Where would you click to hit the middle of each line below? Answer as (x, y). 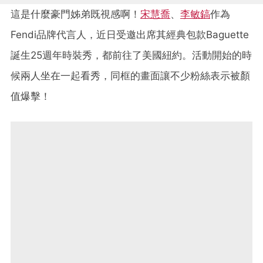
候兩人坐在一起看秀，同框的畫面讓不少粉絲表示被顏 (130, 75)
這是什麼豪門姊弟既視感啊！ (75, 14)
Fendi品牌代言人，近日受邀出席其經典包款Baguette (130, 34)
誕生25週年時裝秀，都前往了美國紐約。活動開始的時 (131, 55)
